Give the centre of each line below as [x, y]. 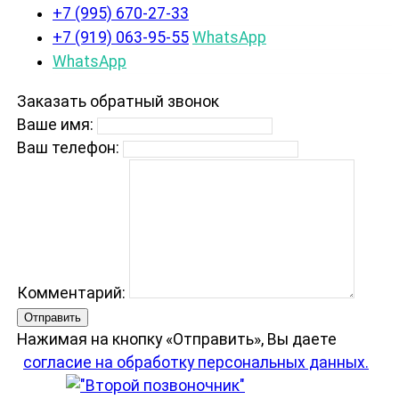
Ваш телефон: [68, 147]
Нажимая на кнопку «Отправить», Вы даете [177, 339]
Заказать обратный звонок [118, 101]
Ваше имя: [55, 124]
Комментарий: [73, 293]
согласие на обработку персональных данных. [196, 362]
